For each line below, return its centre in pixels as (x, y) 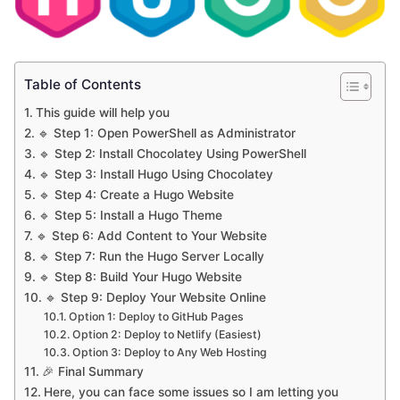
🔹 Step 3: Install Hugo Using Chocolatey (155, 174)
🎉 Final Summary (92, 371)
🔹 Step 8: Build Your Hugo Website (140, 276)
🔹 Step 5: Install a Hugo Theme (130, 215)
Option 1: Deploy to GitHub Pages (157, 316)
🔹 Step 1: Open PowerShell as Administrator (166, 133)
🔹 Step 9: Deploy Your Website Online (155, 297)
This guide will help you (102, 112)
